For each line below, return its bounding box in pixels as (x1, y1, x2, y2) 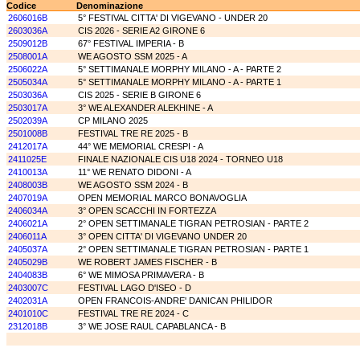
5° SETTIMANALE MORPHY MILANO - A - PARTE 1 (78, 77, 281, 87)
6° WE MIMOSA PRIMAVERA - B (78, 270, 204, 280)
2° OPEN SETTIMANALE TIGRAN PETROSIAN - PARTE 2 (78, 219, 309, 228)
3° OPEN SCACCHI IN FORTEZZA (78, 206, 216, 215)
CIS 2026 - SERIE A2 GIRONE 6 (78, 26, 205, 35)
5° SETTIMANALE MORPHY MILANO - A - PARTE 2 (78, 64, 281, 74)
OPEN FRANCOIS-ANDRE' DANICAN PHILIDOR (78, 296, 272, 305)
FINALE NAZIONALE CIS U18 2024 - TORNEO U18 (78, 154, 283, 164)
